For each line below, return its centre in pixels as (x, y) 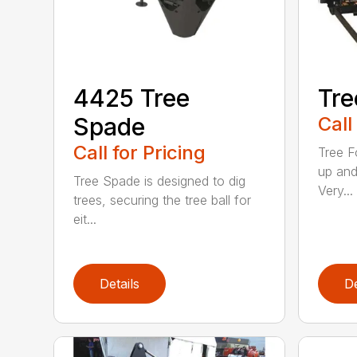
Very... (335, 191)
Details (120, 284)
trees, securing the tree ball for (163, 200)
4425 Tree (132, 98)
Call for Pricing (140, 153)
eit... (85, 220)
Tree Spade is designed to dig (160, 181)
